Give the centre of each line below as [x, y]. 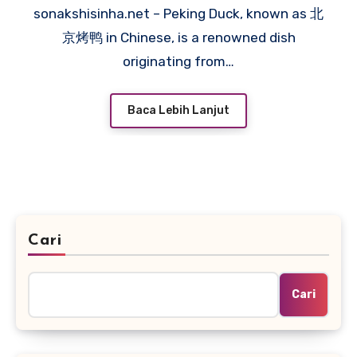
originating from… [178, 61]
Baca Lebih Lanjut [178, 111]
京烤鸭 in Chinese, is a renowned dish [178, 37]
